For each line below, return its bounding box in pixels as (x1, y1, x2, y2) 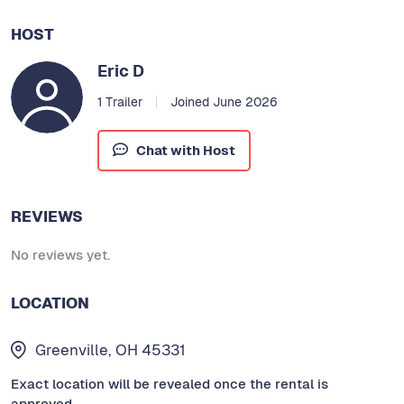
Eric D (97, 60, 144, 82)
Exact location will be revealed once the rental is (11, 374, 328, 392)
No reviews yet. (11, 246, 110, 264)
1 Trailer (97, 94, 142, 111)
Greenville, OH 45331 (35, 339, 187, 360)
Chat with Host (135, 142, 235, 160)
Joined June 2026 (170, 94, 278, 111)
